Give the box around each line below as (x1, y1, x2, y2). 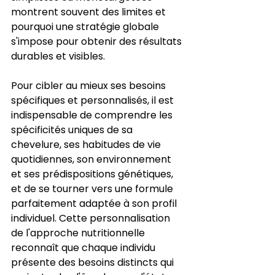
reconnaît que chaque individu (11, 240, 158, 255)
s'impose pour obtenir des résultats (11, 34, 184, 48)
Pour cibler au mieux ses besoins (11, 78, 168, 93)
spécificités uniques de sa (11, 122, 135, 137)
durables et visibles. (11, 48, 105, 63)
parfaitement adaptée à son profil (11, 196, 179, 211)
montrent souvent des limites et (11, 4, 168, 19)
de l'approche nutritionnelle (11, 225, 147, 240)
